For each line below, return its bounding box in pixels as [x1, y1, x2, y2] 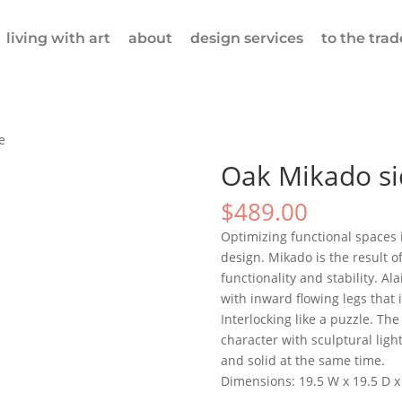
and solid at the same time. [220, 352, 385, 369]
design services [190, 30, 304, 47]
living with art [6, 30, 111, 47]
